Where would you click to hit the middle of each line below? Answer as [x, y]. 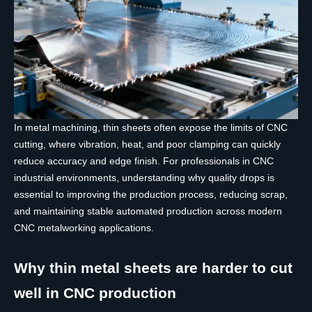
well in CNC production [95, 293]
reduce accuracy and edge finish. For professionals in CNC [144, 161]
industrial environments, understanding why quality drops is [144, 178]
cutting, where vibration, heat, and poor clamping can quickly [147, 145]
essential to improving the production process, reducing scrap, [151, 195]
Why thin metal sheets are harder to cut [153, 268]
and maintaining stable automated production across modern [148, 211]
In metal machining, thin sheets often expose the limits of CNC [151, 128]
